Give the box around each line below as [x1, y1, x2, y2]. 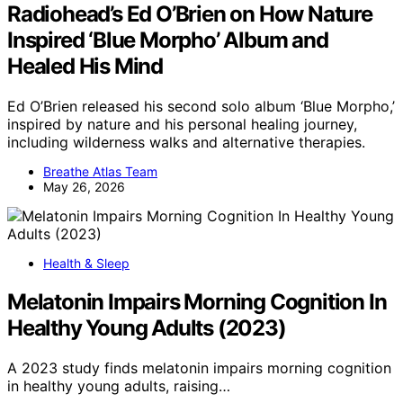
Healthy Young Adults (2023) [7, 315, 286, 342]
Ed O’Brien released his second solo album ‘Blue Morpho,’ [7, 97, 395, 116]
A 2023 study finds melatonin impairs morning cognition [7, 359, 391, 378]
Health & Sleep [43, 255, 130, 272]
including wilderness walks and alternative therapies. [7, 133, 365, 152]
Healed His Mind [7, 53, 164, 80]
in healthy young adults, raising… [7, 377, 230, 396]
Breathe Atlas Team [43, 164, 157, 180]
